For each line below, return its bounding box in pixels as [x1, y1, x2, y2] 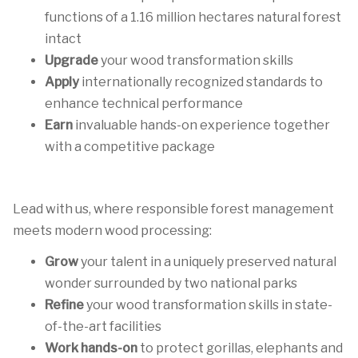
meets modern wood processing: [13, 223, 212, 238]
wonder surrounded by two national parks [45, 276, 297, 291]
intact [45, 31, 82, 46]
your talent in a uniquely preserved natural [81, 254, 336, 269]
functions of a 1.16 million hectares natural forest [45, 10, 341, 25]
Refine [45, 297, 86, 312]
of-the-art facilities [45, 319, 161, 334]
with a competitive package [45, 139, 215, 154]
